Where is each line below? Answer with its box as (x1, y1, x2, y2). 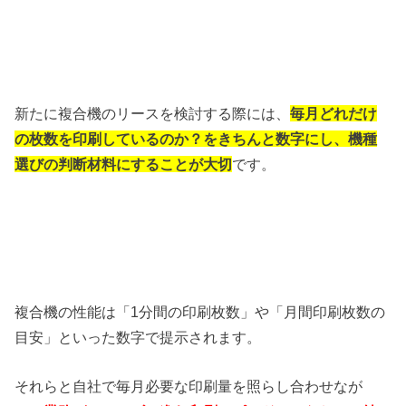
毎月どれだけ (290, 104, 378, 121)
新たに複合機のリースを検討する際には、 (14, 104, 291, 121)
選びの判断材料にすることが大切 (14, 155, 233, 172)
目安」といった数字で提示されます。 (14, 328, 262, 345)
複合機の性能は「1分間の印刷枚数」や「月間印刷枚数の (14, 303, 386, 320)
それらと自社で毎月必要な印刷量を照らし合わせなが (14, 378, 363, 395)
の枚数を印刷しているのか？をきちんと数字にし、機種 (14, 130, 378, 147)
